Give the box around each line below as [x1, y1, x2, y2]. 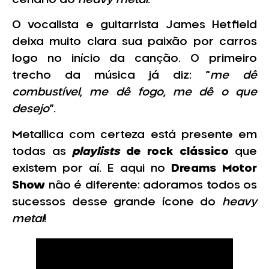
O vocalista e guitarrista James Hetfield [12, 20, 257, 31]
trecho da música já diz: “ [12, 70, 210, 82]
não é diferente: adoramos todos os [45, 180, 257, 191]
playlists [72, 146, 126, 157]
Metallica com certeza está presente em [12, 129, 257, 141]
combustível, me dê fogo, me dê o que [12, 87, 257, 98]
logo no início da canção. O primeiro [12, 53, 257, 65]
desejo [12, 104, 49, 115]
